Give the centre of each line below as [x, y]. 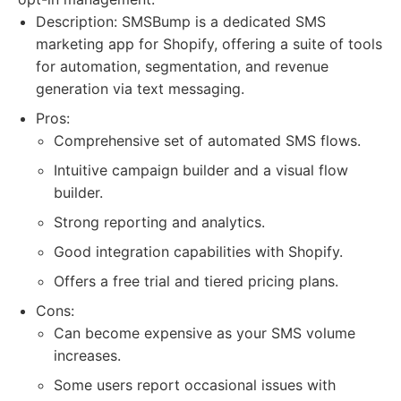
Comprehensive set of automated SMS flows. [207, 141]
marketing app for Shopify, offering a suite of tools [209, 44]
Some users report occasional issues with [195, 385]
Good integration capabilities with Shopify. [198, 252]
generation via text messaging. [140, 89]
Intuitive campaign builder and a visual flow [201, 170]
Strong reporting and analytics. [159, 222]
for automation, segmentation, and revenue [182, 66]
